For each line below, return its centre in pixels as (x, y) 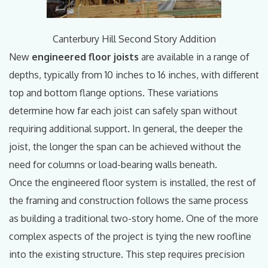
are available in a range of (194, 57)
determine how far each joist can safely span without (123, 110)
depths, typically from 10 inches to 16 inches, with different (134, 74)
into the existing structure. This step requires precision (127, 254)
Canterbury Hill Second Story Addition (134, 39)
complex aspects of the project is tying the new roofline (130, 236)
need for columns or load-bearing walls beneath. (113, 164)
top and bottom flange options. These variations (114, 92)
